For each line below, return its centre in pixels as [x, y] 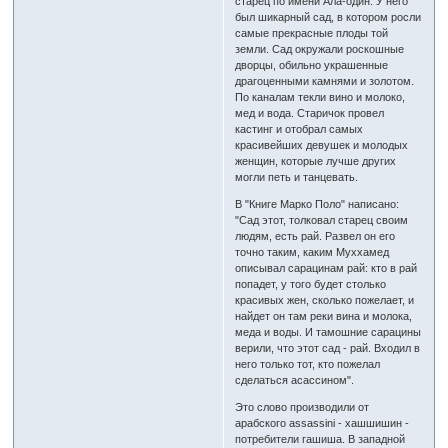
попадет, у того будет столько [311, 284]
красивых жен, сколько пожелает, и [325, 300]
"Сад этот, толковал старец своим [322, 220]
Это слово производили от [302, 407]
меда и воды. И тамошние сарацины [328, 332]
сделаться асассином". [295, 380]
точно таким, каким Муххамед [312, 252]
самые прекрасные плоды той [312, 33]
